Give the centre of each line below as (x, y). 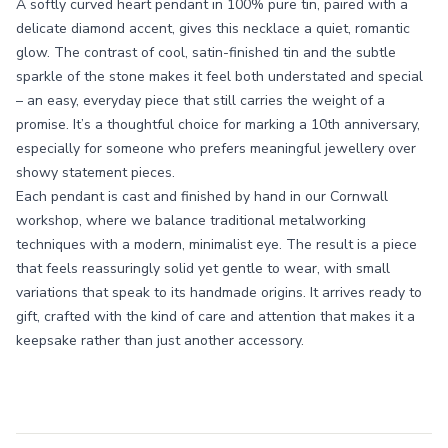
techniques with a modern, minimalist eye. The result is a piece (216, 244)
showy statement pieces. (95, 172)
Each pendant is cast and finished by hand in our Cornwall (202, 196)
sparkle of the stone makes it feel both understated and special (219, 76)
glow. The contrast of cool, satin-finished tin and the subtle (206, 52)
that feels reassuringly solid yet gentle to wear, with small (203, 268)
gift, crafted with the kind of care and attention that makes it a (215, 316)
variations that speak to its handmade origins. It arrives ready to (219, 292)
